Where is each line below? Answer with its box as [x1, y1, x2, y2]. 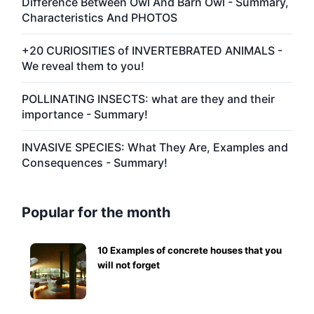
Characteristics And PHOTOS [22, 10, 177, 25]
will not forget [97, 259, 160, 271]
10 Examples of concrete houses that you [97, 244, 282, 256]
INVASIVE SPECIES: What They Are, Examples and [22, 139, 288, 154]
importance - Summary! [22, 107, 148, 121]
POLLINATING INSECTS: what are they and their [22, 91, 275, 106]
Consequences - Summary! [22, 155, 168, 170]
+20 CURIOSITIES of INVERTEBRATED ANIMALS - [22, 43, 282, 57]
